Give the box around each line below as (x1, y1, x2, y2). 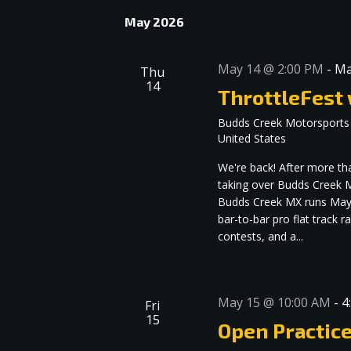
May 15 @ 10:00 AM (218, 294, 331, 312)
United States (218, 131, 287, 147)
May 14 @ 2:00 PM (218, 60, 324, 78)
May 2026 (125, 14, 184, 30)
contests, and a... (218, 229, 304, 244)
